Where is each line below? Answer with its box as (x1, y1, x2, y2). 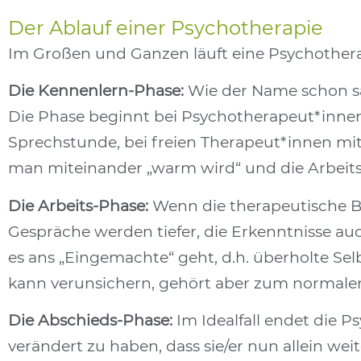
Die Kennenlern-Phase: (8, 81, 184, 101)
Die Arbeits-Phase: (8, 196, 148, 215)
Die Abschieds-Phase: (8, 311, 172, 330)
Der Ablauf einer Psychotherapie (8, 15, 323, 39)
